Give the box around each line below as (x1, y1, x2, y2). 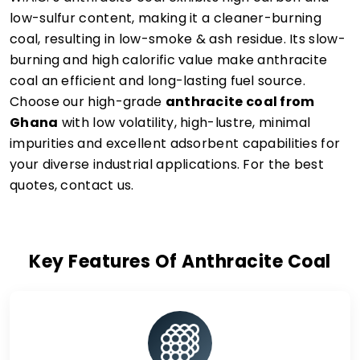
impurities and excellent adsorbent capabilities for (10, 134, 341, 153)
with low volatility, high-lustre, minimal (58, 113, 311, 132)
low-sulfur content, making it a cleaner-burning (10, 9, 322, 27)
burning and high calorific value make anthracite (10, 51, 328, 69)
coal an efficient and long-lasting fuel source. (10, 72, 306, 90)
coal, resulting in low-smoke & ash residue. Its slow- (10, 30, 346, 48)
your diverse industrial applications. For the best (10, 155, 324, 174)
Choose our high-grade (10, 92, 166, 111)
